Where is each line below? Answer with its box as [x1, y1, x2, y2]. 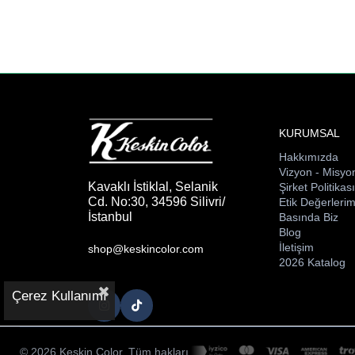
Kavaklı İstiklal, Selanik [88, 179, 218, 193]
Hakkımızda [279, 151, 339, 164]
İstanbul [88, 209, 132, 223]
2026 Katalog [279, 256, 346, 269]
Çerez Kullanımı [12, 288, 107, 303]
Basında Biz [279, 211, 339, 224]
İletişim [279, 241, 315, 254]
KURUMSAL [279, 127, 341, 140]
